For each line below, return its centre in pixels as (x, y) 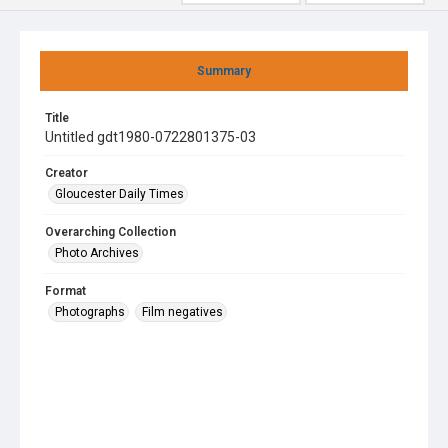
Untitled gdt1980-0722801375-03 (150, 137)
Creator (66, 173)
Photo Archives (97, 253)
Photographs (90, 312)
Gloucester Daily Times (119, 194)
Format (65, 291)
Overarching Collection (110, 232)
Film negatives (182, 312)
